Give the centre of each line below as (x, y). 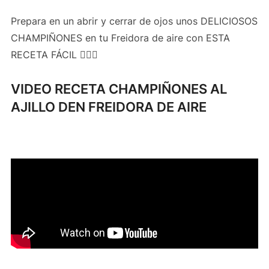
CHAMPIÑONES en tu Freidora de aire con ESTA (120, 38)
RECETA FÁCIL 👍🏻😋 (54, 54)
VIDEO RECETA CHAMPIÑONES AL (119, 89)
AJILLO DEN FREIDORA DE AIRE (108, 107)
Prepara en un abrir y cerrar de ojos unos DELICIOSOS (134, 21)
